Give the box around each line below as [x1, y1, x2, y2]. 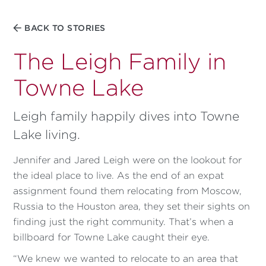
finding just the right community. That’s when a [13, 217, 234, 227]
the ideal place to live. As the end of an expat [13, 170, 224, 180]
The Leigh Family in [13, 49, 227, 74]
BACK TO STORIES [24, 23, 106, 33]
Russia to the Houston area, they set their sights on [13, 201, 251, 211]
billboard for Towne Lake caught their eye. [13, 232, 210, 242]
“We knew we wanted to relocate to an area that [13, 254, 239, 264]
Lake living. [13, 128, 81, 141]
